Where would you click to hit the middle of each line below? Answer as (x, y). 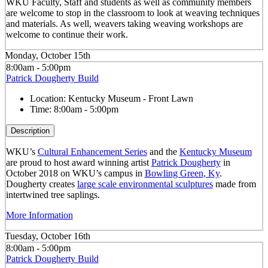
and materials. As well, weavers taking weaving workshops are (124, 23)
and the (163, 151)
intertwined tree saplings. (53, 194)
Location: (49, 98)
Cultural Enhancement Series (92, 151)
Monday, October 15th (48, 56)
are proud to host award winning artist (78, 162)
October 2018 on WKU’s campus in (75, 173)
